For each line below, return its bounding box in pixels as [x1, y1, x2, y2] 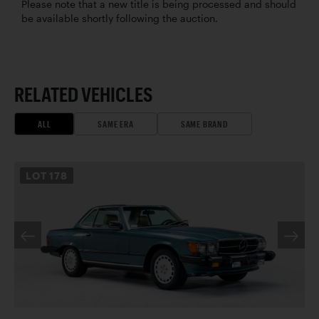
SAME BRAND [180, 119, 229, 130]
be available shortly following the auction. [21, 13, 218, 25]
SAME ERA [98, 119, 134, 130]
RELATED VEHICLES [14, 83, 153, 106]
